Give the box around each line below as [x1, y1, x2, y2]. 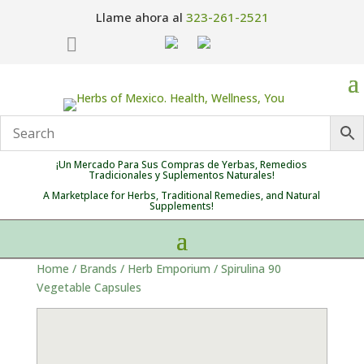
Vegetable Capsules [36, 279, 141, 295]
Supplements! [149, 199, 214, 213]
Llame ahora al [95, 9, 186, 25]
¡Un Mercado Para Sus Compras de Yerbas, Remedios [56, 158, 308, 171]
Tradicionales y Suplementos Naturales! [89, 168, 275, 182]
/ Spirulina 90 [210, 261, 281, 276]
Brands [79, 261, 117, 276]
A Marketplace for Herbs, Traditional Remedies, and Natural [43, 188, 321, 202]
